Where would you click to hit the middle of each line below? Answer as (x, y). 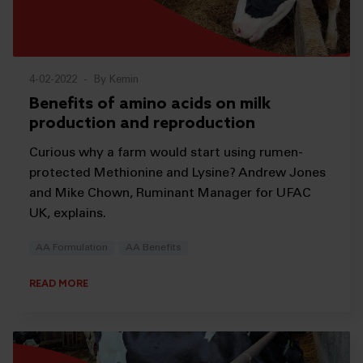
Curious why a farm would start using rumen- (166, 153)
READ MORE (59, 285)
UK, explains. (68, 214)
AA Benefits (154, 248)
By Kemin (116, 80)
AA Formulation (72, 248)
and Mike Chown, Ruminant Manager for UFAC (170, 193)
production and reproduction (142, 124)
